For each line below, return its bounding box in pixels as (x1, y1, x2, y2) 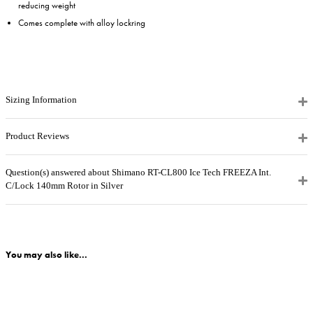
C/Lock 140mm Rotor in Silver (6, 181, 123, 191)
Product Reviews (6, 131, 69, 142)
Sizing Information (6, 95, 77, 105)
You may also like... (6, 249, 87, 261)
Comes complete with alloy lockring (18, 16, 145, 29)
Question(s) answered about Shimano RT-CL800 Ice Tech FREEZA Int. (6, 168, 271, 178)
